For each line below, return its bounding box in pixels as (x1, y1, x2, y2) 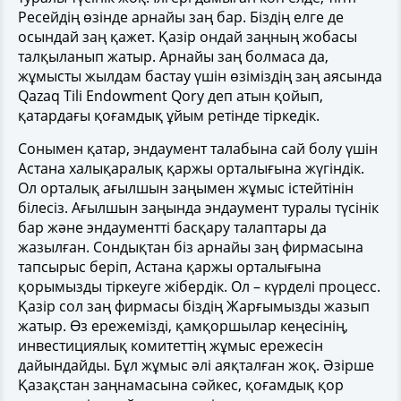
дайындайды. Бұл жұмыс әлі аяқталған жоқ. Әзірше (18, 354, 374, 375)
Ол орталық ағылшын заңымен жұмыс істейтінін (18, 177, 354, 198)
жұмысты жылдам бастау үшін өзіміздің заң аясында (18, 65, 382, 86)
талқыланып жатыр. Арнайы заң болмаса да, (18, 46, 328, 66)
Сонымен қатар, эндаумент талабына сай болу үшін (18, 138, 378, 158)
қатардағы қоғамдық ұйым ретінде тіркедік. (18, 105, 320, 125)
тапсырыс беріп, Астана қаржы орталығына (18, 256, 321, 277)
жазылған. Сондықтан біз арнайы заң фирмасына (18, 236, 363, 257)
